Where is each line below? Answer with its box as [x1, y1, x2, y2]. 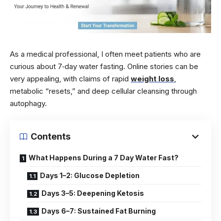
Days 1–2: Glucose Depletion [40, 171, 140, 180]
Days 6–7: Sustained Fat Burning [41, 207, 156, 216]
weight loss [131, 74, 174, 83]
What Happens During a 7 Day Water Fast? [29, 153, 179, 162]
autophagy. [10, 98, 47, 108]
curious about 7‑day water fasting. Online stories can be [10, 61, 198, 71]
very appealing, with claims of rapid [10, 74, 131, 83]
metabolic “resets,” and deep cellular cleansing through [10, 86, 197, 96]
